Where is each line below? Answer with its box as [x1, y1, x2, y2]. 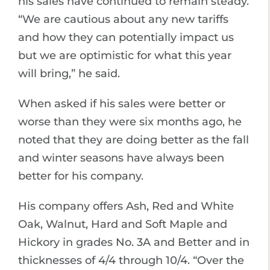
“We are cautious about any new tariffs [18, 13, 228, 26]
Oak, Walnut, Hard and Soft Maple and [18, 218, 227, 231]
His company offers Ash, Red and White [18, 199, 234, 213]
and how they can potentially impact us [18, 31, 234, 44]
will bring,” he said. [18, 67, 120, 80]
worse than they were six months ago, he [18, 115, 242, 128]
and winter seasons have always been [18, 151, 224, 165]
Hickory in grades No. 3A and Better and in [18, 236, 250, 249]
